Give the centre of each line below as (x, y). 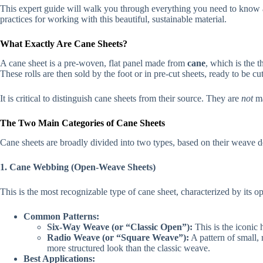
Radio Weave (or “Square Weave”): (118, 237)
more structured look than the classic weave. (129, 248)
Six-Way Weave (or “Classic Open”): (120, 227)
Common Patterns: (61, 216)
